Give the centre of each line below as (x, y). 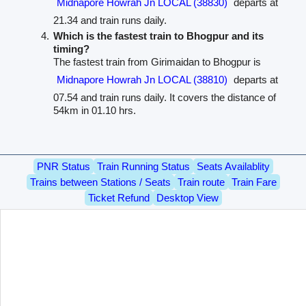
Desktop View (187, 198)
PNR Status (63, 167)
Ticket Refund (119, 198)
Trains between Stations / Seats (100, 182)
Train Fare (254, 182)
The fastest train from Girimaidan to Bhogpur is (157, 62)
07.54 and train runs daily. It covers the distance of (164, 98)
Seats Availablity (233, 167)
